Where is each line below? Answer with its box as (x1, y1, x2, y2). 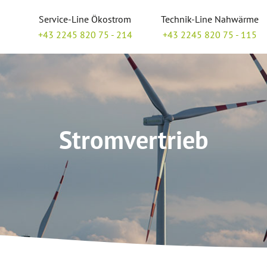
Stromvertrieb (58, 123, 209, 156)
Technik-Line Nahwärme (161, 13, 259, 25)
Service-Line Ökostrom (39, 13, 132, 25)
